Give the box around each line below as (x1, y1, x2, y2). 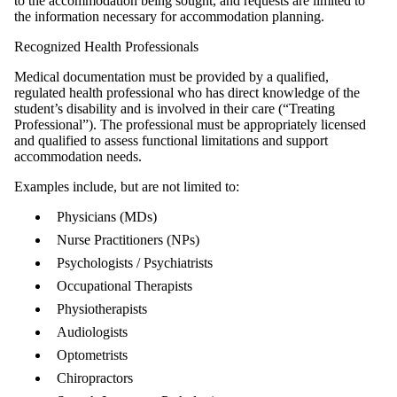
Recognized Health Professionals (14, 38, 202, 54)
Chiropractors (57, 370, 136, 385)
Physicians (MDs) (57, 208, 160, 224)
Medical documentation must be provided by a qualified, (14, 68, 329, 84)
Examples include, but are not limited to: (14, 178, 243, 194)
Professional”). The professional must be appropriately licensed (14, 116, 366, 132)
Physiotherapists (57, 300, 151, 316)
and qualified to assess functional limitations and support (14, 132, 328, 148)
